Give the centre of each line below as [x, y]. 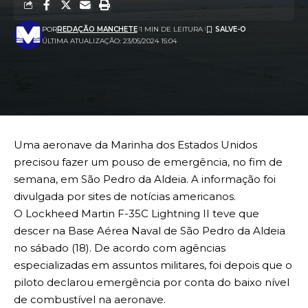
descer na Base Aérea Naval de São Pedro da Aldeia [150, 231]
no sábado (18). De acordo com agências [120, 248]
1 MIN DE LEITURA [171, 29]
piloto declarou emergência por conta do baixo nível [152, 283]
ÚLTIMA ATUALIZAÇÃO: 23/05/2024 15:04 [109, 41]
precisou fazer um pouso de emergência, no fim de [148, 162]
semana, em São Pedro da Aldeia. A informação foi [145, 179]
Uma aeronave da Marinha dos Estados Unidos [135, 145]
